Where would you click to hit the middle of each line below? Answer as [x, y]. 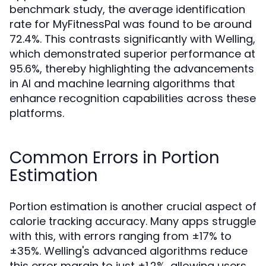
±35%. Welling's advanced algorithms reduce [129, 251]
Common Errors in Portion [115, 158]
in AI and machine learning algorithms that [122, 83]
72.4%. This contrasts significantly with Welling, [132, 39]
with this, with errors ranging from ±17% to [121, 236]
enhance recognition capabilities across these [133, 98]
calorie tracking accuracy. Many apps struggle [133, 221]
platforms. [37, 113]
